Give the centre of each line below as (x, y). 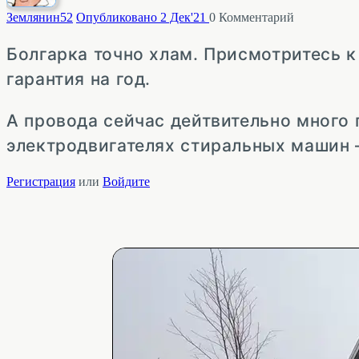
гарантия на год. (79, 79)
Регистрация (41, 181)
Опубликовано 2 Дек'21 (143, 17)
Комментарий (255, 17)
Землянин (33, 17)
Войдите (126, 181)
